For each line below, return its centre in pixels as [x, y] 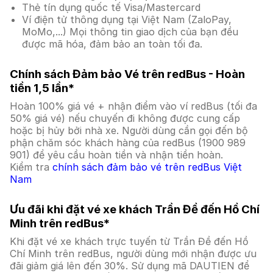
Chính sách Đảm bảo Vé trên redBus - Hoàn [127, 74]
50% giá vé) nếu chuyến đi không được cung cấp [125, 118]
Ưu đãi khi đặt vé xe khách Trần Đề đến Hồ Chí [135, 209]
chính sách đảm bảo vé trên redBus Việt [147, 167]
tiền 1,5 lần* [43, 88]
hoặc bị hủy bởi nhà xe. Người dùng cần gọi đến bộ [129, 130]
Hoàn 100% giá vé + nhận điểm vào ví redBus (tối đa [133, 106]
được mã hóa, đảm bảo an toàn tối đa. [112, 44]
